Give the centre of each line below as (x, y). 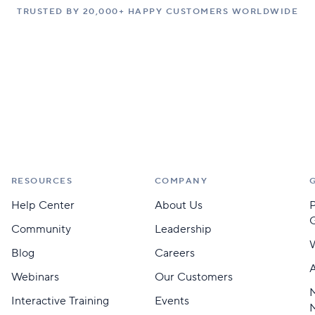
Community (41, 229)
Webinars (35, 277)
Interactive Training (60, 301)
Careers (174, 253)
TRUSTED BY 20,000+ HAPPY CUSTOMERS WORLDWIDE (157, 12)
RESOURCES (42, 181)
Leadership (183, 229)
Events (172, 301)
